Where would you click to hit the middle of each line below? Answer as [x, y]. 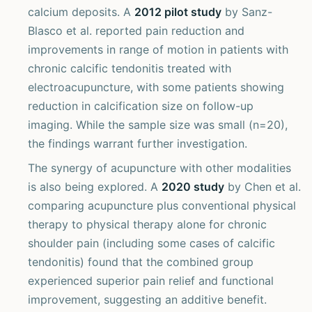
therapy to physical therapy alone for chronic [147, 224]
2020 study [193, 187]
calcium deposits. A [81, 12]
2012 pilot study [178, 12]
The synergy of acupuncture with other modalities [159, 168]
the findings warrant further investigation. [138, 143]
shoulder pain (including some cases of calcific [151, 243]
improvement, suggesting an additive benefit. [147, 299]
